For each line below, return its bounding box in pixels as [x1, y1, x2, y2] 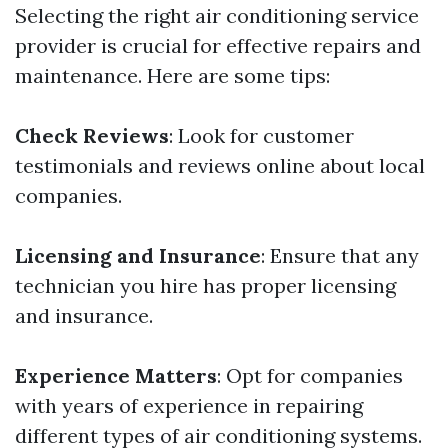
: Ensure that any [261, 243, 419, 269]
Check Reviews [15, 123, 169, 149]
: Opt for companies [217, 363, 403, 389]
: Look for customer [169, 123, 354, 149]
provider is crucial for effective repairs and [15, 33, 421, 59]
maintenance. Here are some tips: [15, 63, 330, 89]
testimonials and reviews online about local [15, 153, 425, 179]
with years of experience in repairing [15, 393, 363, 419]
